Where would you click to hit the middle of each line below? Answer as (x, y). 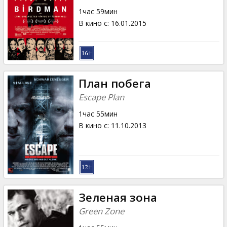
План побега (115, 83)
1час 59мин (98, 11)
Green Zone (101, 211)
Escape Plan (101, 97)
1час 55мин (98, 113)
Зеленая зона (118, 197)
